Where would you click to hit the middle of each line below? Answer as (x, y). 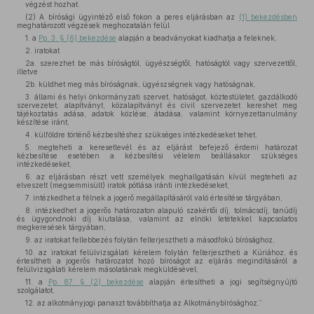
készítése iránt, (43, 122)
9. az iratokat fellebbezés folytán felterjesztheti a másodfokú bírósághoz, (150, 240)
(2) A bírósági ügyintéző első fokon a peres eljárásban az (132, 17)
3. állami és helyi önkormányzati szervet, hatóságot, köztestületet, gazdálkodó (161, 97)
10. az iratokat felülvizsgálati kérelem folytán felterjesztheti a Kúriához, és (161, 252)
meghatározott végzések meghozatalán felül (93, 25)
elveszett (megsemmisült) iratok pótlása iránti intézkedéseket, (123, 185)
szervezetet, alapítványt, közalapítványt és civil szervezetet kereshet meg (157, 105)
